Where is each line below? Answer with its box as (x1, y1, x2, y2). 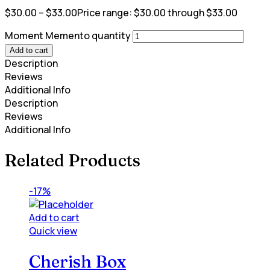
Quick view (29, 224, 77, 238)
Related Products (5, 149, 140, 171)
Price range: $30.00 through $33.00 (77, 5, 237, 19)
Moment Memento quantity (5, 28, 131, 42)
